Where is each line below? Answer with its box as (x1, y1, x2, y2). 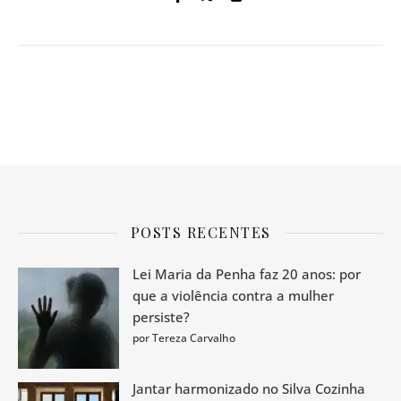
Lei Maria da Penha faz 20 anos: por (132, 265, 361, 283)
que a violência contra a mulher (132, 286, 334, 304)
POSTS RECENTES (130, 223, 271, 242)
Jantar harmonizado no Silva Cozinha (132, 380, 365, 397)
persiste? (132, 308, 190, 326)
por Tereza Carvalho (132, 330, 235, 346)
